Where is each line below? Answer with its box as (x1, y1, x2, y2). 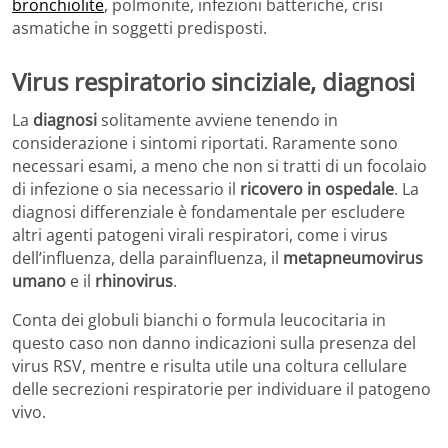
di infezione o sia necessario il (12, 177, 240, 200)
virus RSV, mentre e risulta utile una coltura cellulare (12, 354, 407, 377)
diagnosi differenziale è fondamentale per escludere (12, 200, 405, 223)
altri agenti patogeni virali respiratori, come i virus (12, 223, 388, 246)
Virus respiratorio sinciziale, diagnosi (12, 65, 415, 99)
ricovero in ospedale (240, 177, 394, 200)
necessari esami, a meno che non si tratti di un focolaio (12, 154, 427, 177)
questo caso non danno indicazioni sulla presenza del (12, 331, 416, 354)
